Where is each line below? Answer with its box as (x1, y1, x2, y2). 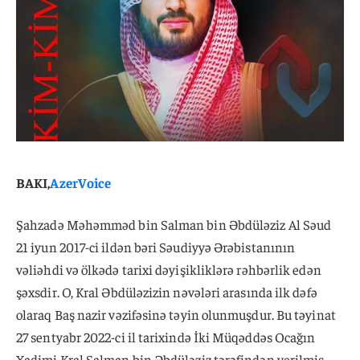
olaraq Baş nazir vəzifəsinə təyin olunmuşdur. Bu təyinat (16, 305, 336, 323)
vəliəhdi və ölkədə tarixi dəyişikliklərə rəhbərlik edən (16, 260, 321, 278)
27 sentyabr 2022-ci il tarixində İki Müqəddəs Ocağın (16, 327, 316, 346)
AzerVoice (50, 173, 112, 191)
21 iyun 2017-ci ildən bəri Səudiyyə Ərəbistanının (16, 237, 296, 256)
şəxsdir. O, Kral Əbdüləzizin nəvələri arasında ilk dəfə (16, 282, 317, 301)
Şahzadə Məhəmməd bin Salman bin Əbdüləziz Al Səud (16, 215, 332, 233)
